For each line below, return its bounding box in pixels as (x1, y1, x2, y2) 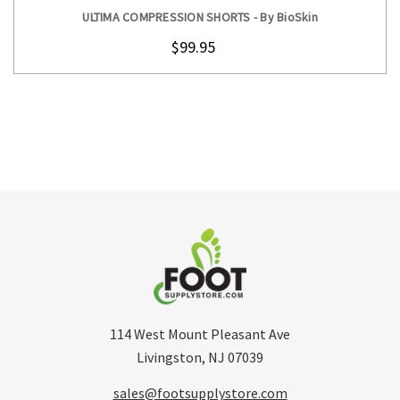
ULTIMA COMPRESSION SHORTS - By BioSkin (82, 8, 318, 25)
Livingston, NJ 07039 (137, 347, 263, 366)
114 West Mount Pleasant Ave (110, 324, 290, 343)
